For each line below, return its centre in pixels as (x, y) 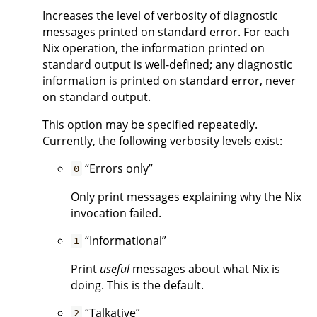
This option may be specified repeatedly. (150, 124)
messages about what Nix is (205, 269)
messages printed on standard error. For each (166, 31)
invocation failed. (116, 213)
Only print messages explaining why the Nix (186, 196)
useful (115, 269)
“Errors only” (118, 168)
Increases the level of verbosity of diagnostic (160, 15)
